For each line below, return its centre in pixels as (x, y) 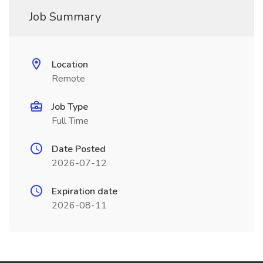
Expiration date (85, 191)
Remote (68, 79)
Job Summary (65, 17)
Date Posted (79, 149)
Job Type (70, 107)
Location (70, 65)
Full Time (70, 121)
